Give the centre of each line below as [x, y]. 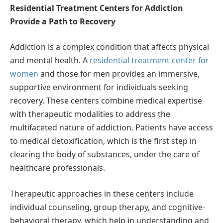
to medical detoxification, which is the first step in [103, 141]
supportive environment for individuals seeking [99, 87]
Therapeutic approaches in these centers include [102, 193]
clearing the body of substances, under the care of [105, 155]
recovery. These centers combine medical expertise [106, 101]
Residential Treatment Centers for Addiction [96, 8]
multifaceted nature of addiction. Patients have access [111, 128]
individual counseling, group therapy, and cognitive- [108, 207]
